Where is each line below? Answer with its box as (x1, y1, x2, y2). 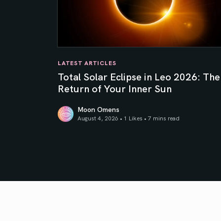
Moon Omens (77, 104, 119, 114)
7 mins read (148, 113, 180, 122)
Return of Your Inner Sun (58, 81, 172, 95)
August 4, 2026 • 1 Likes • (77, 113, 148, 122)
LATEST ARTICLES (58, 58, 116, 67)
